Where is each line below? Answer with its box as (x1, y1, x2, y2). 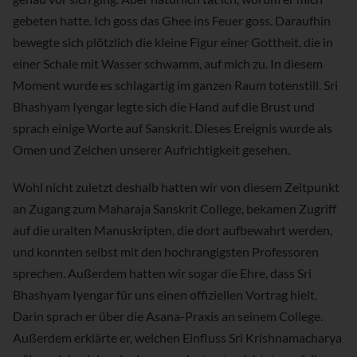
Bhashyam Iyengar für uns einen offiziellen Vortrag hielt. (13, 287, 317, 303)
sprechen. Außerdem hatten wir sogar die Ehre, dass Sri (13, 265, 312, 281)
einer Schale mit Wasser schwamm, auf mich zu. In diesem (13, 56, 323, 72)
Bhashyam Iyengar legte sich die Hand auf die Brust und (13, 99, 315, 115)
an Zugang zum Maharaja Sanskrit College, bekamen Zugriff (13, 201, 336, 217)
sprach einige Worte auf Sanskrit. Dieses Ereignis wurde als (13, 120, 332, 136)
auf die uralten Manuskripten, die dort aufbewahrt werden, (13, 222, 332, 238)
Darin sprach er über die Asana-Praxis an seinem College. (13, 308, 323, 324)
